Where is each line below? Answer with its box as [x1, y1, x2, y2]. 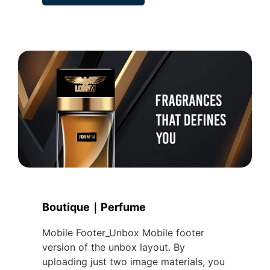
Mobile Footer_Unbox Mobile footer [42, 227, 204, 239]
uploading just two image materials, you [42, 256, 225, 268]
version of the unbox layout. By [42, 241, 185, 253]
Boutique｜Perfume [42, 201, 146, 213]
